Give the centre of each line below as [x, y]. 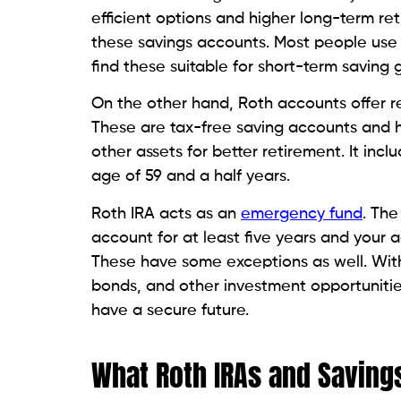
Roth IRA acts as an [166, 213]
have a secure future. [172, 310]
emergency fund [302, 213]
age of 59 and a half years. [193, 177]
